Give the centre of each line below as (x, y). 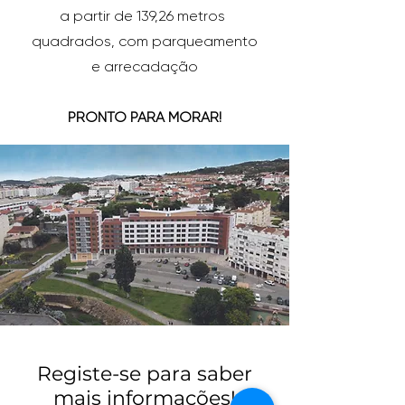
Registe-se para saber (145, 374)
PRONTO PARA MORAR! (144, 117)
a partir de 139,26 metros (144, 16)
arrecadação (152, 66)
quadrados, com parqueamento (144, 41)
